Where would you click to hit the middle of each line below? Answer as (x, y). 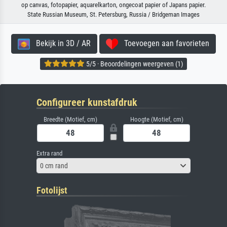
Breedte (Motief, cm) (70, 120)
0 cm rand (54, 165)
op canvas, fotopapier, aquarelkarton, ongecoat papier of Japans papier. (113, 5)
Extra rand (49, 154)
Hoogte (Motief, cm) (157, 120)
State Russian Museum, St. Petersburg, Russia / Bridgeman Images (113, 15)
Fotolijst (52, 191)
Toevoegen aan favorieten (164, 44)
